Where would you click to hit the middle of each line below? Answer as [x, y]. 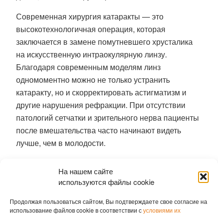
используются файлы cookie [106, 182]
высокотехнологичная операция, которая [91, 29]
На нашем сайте [86, 171]
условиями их [162, 210]
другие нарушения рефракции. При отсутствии [100, 105]
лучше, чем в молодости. [61, 143]
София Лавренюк [48, 197]
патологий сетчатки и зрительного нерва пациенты [107, 118]
